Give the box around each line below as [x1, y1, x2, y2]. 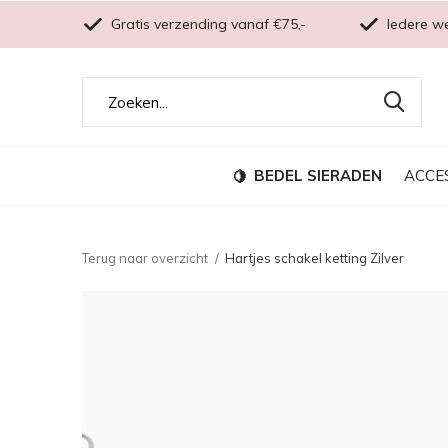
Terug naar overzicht [82, 250, 208, 266]
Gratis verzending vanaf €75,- [107, 15, 306, 33]
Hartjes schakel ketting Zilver [225, 250, 404, 266]
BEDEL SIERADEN [254, 165, 382, 185]
